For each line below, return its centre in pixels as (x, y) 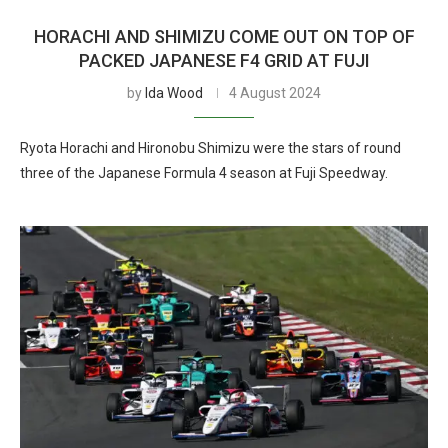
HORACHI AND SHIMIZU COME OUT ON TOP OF (224, 36)
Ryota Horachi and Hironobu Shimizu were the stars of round (210, 148)
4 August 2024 (275, 93)
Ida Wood (174, 93)
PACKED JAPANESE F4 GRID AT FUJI (224, 60)
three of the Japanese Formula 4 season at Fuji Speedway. (204, 173)
